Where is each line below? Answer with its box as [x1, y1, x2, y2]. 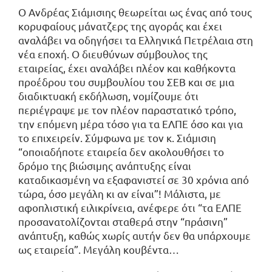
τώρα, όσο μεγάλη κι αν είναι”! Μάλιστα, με [18, 186, 221, 200]
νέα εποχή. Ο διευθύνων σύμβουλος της [18, 47, 208, 60]
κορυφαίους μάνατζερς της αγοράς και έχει [18, 19, 222, 32]
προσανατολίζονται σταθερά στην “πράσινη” [18, 214, 228, 228]
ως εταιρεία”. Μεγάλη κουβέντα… [18, 242, 179, 256]
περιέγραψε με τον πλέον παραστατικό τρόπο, [18, 103, 236, 116]
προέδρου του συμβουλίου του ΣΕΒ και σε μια [18, 75, 234, 88]
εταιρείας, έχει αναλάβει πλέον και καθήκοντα [18, 61, 236, 74]
